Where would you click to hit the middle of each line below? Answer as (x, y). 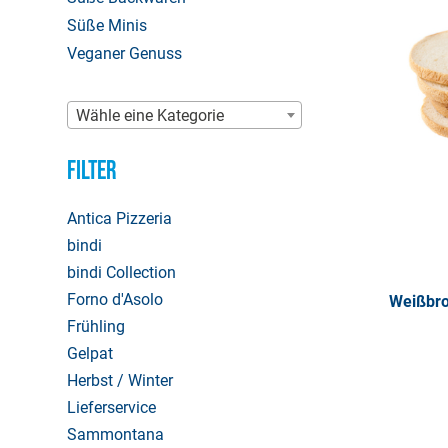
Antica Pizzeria (119, 219)
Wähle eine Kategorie (150, 116)
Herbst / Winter (120, 381)
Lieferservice (111, 408)
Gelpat (90, 354)
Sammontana (115, 435)
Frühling (96, 327)
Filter (91, 172)
